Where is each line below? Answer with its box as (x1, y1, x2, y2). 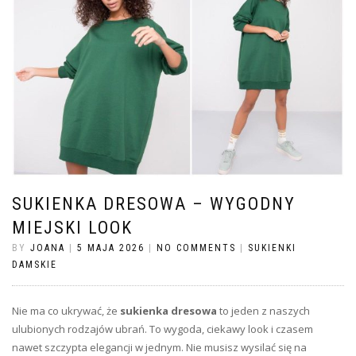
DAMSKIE (12, 259, 57, 271)
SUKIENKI (248, 242, 296, 254)
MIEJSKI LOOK (12, 218, 133, 238)
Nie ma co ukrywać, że (12, 304, 120, 319)
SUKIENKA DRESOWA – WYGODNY (12, 194, 296, 215)
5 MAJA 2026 (77, 242, 145, 254)
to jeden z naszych (217, 304, 310, 319)
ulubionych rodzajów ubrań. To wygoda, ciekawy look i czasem (12, 322, 313, 337)
